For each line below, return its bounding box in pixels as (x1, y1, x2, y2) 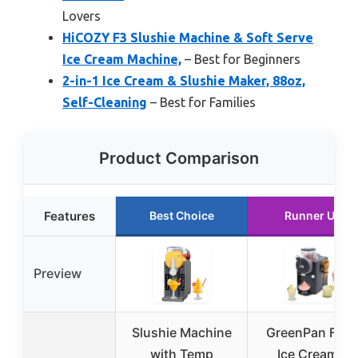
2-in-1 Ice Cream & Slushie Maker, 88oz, (62, 74, 305, 89)
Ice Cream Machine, (62, 52, 181, 67)
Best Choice (149, 209, 214, 223)
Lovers (62, 9, 101, 24)
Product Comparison (99, 149, 259, 169)
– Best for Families (147, 95, 256, 110)
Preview (34, 265, 82, 282)
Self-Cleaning (62, 95, 147, 110)
